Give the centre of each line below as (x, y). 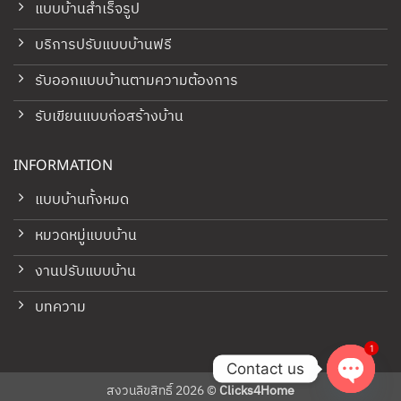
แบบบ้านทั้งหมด (81, 200)
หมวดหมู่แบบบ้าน (85, 235)
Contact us (265, 368)
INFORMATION (63, 166)
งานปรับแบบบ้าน (85, 271)
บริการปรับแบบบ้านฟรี (103, 46)
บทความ (60, 307)
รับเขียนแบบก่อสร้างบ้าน (109, 117)
